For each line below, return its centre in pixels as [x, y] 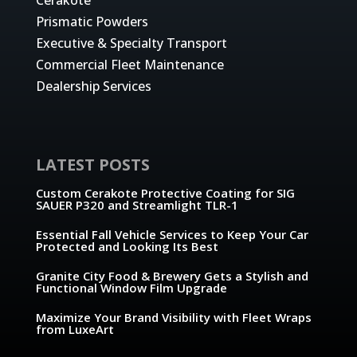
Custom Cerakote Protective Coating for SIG [165, 193]
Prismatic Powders [92, 21]
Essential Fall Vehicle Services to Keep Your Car [172, 235]
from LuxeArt [75, 330]
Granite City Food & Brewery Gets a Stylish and [172, 276]
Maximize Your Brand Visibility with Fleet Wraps [173, 318]
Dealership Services [93, 86]
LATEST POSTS [92, 165]
